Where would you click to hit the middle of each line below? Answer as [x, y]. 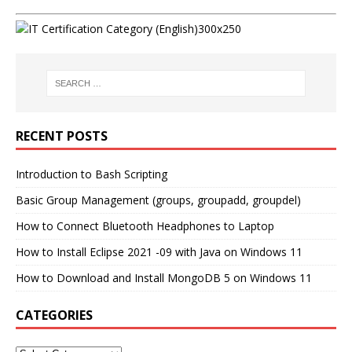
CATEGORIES [54, 315]
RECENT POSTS [62, 136]
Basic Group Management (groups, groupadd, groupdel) [158, 200]
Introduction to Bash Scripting [92, 174]
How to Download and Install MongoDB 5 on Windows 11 [164, 277]
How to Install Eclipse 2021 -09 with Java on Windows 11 [159, 251]
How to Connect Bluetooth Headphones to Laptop [145, 225]
